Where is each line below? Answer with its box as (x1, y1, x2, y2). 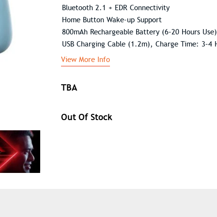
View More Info (61, 55, 110, 64)
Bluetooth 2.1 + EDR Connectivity (62, 3, 170, 12)
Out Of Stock (61, 111, 112, 123)
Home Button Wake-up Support (62, 15, 162, 24)
